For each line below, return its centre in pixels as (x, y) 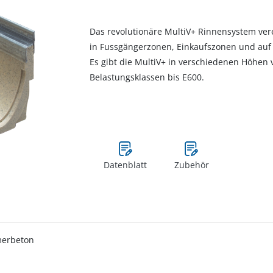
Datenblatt (125, 165)
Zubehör (191, 165)
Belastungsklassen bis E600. (147, 77)
